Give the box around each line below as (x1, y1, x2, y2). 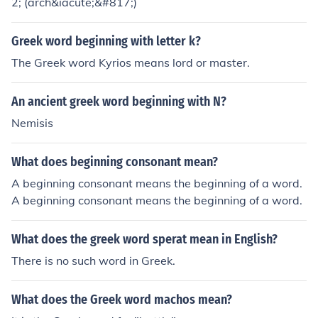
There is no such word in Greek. (11, 253, 175, 268)
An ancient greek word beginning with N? (11, 94, 226, 109)
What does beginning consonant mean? (11, 154, 218, 170)
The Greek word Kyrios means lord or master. (11, 55, 250, 70)
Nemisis (11, 116, 53, 130)
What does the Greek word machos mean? (11, 292, 232, 307)
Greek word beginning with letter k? (11, 33, 201, 49)
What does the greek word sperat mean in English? (11, 231, 278, 247)
